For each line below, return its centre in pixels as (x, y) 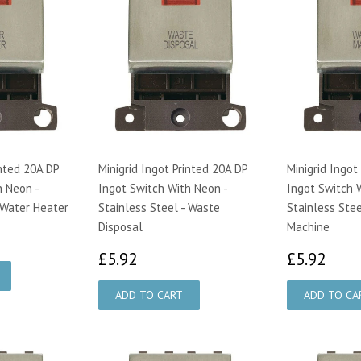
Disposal (120, 226)
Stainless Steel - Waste (159, 207)
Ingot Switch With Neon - (163, 188)
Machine (308, 226)
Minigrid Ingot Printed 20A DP (173, 168)
